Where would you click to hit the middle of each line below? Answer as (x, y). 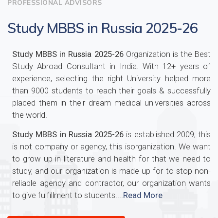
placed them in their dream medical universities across (111, 103)
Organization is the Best (168, 54)
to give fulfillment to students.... (68, 195)
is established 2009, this (167, 134)
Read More (143, 195)
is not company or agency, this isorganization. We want (111, 146)
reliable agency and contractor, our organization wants (111, 183)
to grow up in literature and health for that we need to (111, 159)
